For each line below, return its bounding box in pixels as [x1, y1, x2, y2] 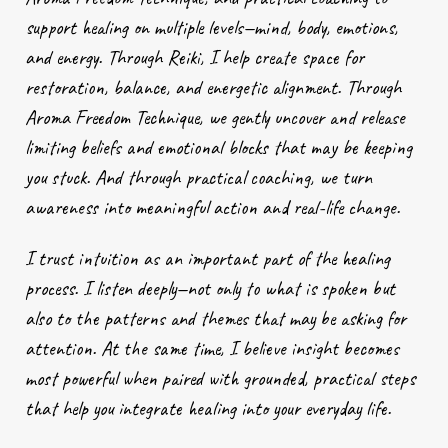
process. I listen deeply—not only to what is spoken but [25, 275, 395, 301]
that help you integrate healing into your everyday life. [25, 395, 391, 421]
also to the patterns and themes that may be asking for [25, 305, 406, 331]
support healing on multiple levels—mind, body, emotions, [25, 14, 398, 40]
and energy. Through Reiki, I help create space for [25, 44, 364, 70]
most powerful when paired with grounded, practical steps [25, 365, 415, 391]
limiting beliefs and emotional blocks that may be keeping [25, 134, 412, 160]
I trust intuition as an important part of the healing [25, 245, 390, 271]
